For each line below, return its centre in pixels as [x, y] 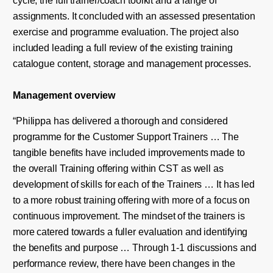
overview [95, 95]
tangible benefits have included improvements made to [129, 152]
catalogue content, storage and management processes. [132, 63]
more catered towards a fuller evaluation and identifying [130, 231]
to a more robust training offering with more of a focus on [131, 200]
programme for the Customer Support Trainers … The [126, 136]
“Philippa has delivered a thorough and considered [120, 120]
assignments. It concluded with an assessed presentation [134, 16]
